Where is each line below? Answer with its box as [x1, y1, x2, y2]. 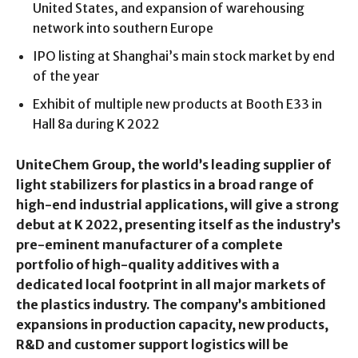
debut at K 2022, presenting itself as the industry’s [16, 216, 340, 233]
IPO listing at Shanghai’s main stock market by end [33, 47, 335, 64]
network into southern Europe [33, 19, 213, 36]
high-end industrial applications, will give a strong [16, 196, 339, 213]
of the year [33, 67, 100, 84]
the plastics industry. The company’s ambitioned [16, 296, 326, 312]
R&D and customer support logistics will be [16, 336, 288, 352]
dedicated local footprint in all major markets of [16, 276, 325, 292]
